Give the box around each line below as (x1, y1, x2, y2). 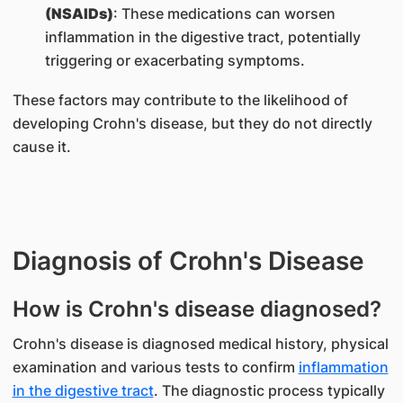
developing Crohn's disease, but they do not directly (12, 114, 372, 132)
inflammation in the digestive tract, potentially (44, 28, 361, 46)
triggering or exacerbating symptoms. (44, 51, 305, 69)
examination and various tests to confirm (12, 358, 299, 376)
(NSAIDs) (44, 4, 113, 22)
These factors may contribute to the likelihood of (12, 91, 348, 109)
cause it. (12, 138, 71, 156)
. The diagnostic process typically (153, 381, 385, 399)
